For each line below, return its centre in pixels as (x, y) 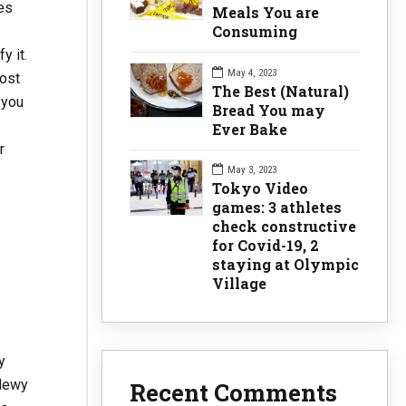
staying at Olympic (285, 265)
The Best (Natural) (280, 91)
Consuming (255, 31)
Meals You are (266, 12)
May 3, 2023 (252, 170)
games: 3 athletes (277, 208)
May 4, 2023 (252, 72)
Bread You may (269, 110)
